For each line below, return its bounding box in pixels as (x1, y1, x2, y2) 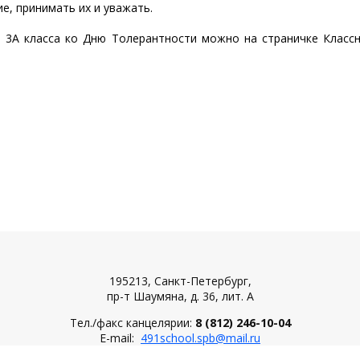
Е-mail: (100, 329, 141, 346)
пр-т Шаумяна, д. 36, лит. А (106, 288, 254, 304)
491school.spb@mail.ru (141, 329, 260, 346)
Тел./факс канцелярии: (69, 314, 195, 330)
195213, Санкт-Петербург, (108, 272, 252, 288)
